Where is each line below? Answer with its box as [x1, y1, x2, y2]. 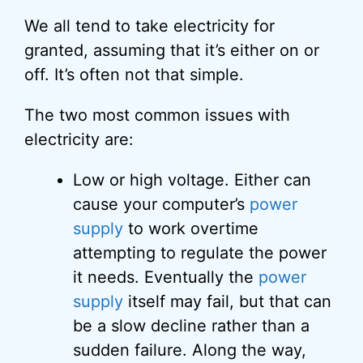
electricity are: [24, 130, 134, 149]
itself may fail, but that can [123, 292, 331, 311]
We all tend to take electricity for [24, 16, 275, 36]
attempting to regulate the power [73, 243, 327, 263]
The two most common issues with [24, 105, 290, 125]
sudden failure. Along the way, [73, 340, 306, 360]
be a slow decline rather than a [73, 316, 310, 335]
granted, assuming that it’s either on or [24, 41, 319, 60]
